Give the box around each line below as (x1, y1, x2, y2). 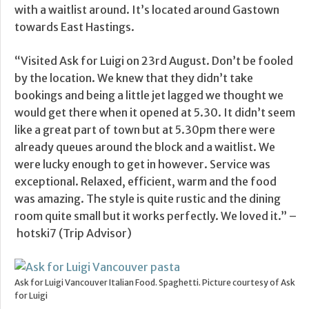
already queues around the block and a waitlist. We (14, 140, 275, 154)
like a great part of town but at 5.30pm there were (14, 123, 275, 137)
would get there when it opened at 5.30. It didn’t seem (14, 106, 295, 120)
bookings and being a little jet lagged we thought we (14, 88, 283, 103)
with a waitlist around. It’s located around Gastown (14, 3, 279, 17)
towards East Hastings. (14, 20, 134, 34)
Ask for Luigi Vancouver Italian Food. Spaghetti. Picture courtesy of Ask (14, 277, 295, 288)
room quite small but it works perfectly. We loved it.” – (14, 209, 297, 223)
